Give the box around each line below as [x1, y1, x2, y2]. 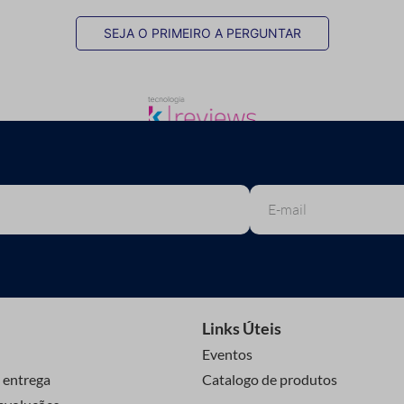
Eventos [202, 345, 252, 363]
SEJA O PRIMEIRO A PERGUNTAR [103, 25, 301, 41]
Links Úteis [202, 318, 281, 339]
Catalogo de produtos [202, 371, 337, 389]
